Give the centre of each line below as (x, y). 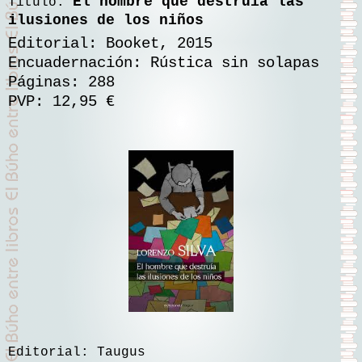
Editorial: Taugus (77, 352)
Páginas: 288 (61, 82)
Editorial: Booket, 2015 (110, 43)
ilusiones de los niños (106, 21)
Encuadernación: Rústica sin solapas (164, 63)
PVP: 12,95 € (61, 101)
